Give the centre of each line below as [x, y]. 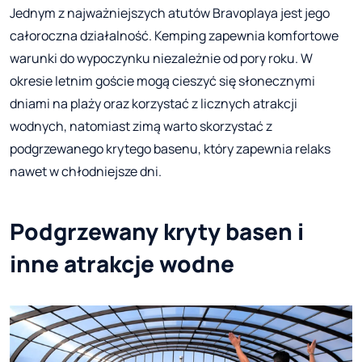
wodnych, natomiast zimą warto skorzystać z [141, 126]
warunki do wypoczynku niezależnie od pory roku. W [161, 58]
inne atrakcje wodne [122, 263]
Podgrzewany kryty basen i [157, 231]
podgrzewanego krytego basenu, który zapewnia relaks [170, 148]
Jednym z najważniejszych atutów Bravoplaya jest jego [170, 13]
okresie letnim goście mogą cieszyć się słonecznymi [162, 80]
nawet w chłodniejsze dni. [86, 171]
